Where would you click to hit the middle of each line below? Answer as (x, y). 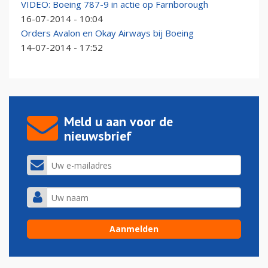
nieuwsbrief (98, 136)
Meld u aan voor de (118, 122)
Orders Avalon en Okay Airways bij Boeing (107, 33)
